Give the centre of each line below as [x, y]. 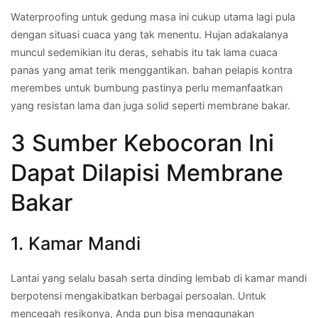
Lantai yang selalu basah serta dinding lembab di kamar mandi [159, 278]
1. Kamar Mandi [76, 243]
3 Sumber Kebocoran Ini [142, 143]
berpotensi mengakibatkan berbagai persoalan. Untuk [138, 296]
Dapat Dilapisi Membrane [147, 173]
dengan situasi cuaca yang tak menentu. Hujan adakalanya [149, 34]
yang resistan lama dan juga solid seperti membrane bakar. [150, 105]
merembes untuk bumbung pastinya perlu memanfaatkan [147, 87]
